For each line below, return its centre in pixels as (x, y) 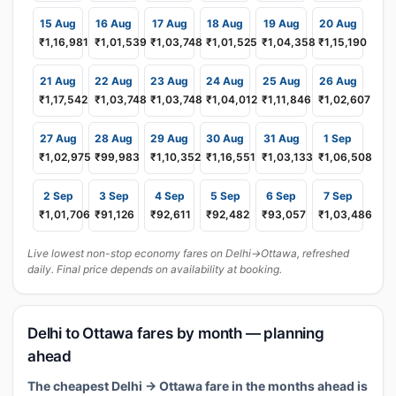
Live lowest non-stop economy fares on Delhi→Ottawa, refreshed (188, 253)
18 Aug (225, 23)
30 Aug (225, 138)
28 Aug (114, 138)
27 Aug (58, 138)
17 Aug (169, 23)
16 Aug (114, 23)
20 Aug (338, 23)
